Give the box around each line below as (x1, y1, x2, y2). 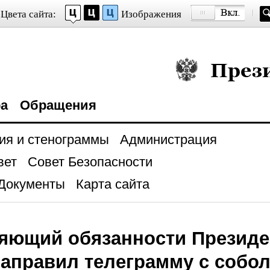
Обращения (19, 98, 96, 113)
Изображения (121, 8, 181, 20)
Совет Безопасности (27, 154, 152, 169)
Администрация (119, 132, 217, 147)
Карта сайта (75, 177, 149, 192)
